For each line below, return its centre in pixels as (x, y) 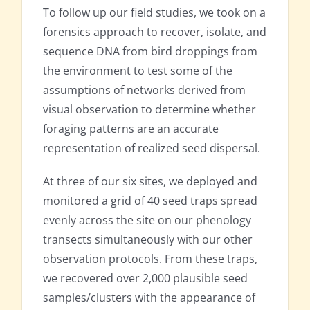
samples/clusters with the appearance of (149, 298)
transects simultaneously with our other (148, 240)
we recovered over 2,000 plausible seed (145, 279)
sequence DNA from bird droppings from (150, 52)
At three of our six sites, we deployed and (150, 182)
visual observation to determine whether (149, 110)
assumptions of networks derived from (144, 90)
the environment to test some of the (138, 71)
